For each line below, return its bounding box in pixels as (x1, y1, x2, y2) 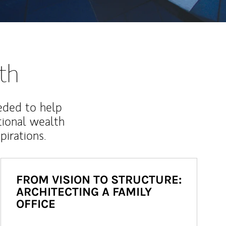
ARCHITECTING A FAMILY (16, 185, 152, 199)
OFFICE (16, 197, 55, 211)
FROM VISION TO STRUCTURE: (16, 173, 182, 187)
